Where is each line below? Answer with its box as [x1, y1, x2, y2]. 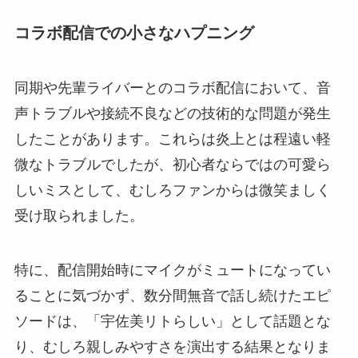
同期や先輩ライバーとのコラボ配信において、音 [14, 80, 331, 97]
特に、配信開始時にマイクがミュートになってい [14, 262, 331, 279]
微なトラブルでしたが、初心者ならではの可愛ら [14, 157, 331, 173]
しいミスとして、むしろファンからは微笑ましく [14, 182, 331, 199]
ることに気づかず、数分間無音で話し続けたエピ [14, 288, 331, 304]
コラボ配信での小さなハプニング [14, 23, 254, 42]
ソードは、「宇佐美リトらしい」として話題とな [14, 313, 331, 330]
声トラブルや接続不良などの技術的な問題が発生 [14, 105, 331, 122]
